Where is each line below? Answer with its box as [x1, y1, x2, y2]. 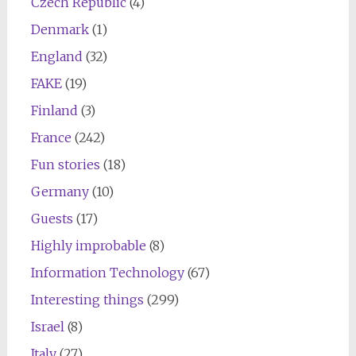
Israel [30, 318, 64, 335]
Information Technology [30, 264, 184, 281]
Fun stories [30, 156, 100, 172]
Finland [30, 102, 78, 118]
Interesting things [30, 291, 144, 308]
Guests [30, 210, 73, 226]
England [30, 48, 83, 64]
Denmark [30, 21, 89, 37]
